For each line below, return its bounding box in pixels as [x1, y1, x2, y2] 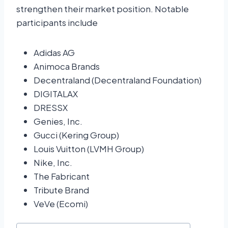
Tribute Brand [34, 184, 89, 196]
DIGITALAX [34, 88, 78, 100]
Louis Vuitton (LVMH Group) [34, 143, 144, 155]
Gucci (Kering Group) [34, 129, 119, 141]
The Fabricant [34, 170, 90, 182]
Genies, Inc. [34, 116, 82, 127]
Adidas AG [34, 47, 75, 59]
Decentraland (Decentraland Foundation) [34, 74, 202, 86]
